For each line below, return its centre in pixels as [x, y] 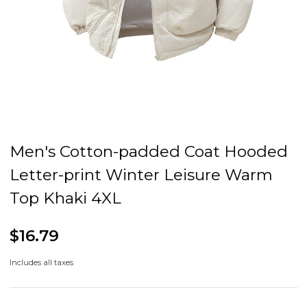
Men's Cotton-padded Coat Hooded [149, 152]
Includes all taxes [41, 263]
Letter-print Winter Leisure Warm [141, 175]
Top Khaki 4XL [65, 198]
